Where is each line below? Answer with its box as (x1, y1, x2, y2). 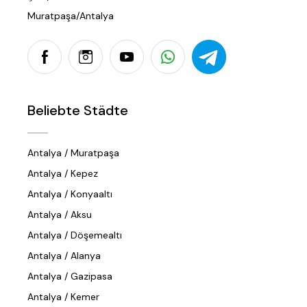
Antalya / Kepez (27, 167, 98, 180)
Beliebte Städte (27, 101, 128, 120)
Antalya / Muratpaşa (27, 147, 119, 160)
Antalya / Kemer (27, 291, 99, 304)
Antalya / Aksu (27, 208, 92, 221)
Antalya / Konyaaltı (27, 188, 112, 201)
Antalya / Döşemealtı (27, 229, 122, 242)
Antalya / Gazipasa (27, 270, 112, 283)
